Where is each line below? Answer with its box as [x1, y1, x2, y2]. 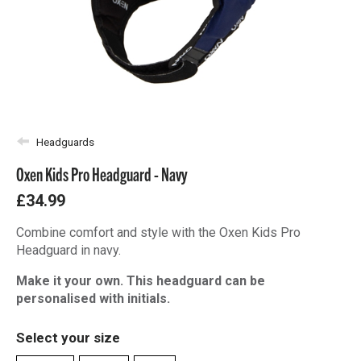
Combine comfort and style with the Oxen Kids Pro [16, 225, 301, 240]
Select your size [16, 330, 120, 346]
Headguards [36, 135, 94, 148]
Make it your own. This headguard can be [16, 273, 265, 288]
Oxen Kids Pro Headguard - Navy [16, 162, 188, 185]
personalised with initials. [16, 291, 170, 306]
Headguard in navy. [16, 243, 121, 258]
